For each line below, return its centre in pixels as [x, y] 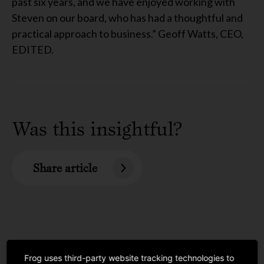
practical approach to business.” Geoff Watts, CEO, [128, 34]
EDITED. [33, 49]
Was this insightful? [97, 129]
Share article [65, 168]
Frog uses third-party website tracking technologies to [129, 258]
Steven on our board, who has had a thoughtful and [127, 18]
